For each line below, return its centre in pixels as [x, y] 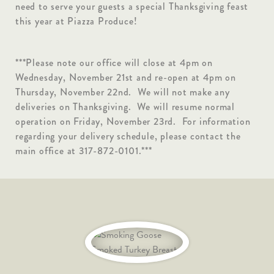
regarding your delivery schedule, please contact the [128, 136]
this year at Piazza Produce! [76, 21]
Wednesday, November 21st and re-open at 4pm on [126, 78]
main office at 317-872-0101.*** [84, 151]
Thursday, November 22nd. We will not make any [123, 92]
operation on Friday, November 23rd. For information [133, 122]
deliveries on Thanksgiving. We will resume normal [125, 107]
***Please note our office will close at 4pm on [114, 63]
